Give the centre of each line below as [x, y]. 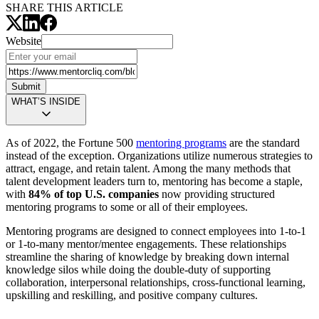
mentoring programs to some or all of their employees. [127, 207]
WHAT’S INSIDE [46, 102]
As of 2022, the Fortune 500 [71, 143]
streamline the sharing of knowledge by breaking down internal [147, 257]
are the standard [263, 143]
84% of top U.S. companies [95, 194]
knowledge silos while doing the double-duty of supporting [138, 270]
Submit [26, 87]
